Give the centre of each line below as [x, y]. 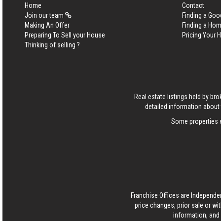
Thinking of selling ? [52, 45]
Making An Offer [47, 25]
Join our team [45, 15]
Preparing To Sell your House [65, 35]
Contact [193, 5]
